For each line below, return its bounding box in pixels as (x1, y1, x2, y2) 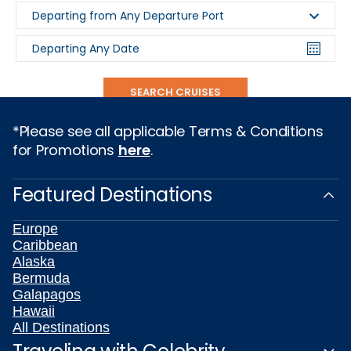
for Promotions (13, 140, 118, 161)
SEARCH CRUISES (130, 85, 221, 100)
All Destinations (13, 320, 110, 336)
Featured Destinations (13, 182, 212, 208)
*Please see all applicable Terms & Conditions (13, 121, 324, 142)
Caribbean (13, 237, 78, 254)
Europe (13, 221, 58, 237)
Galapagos (13, 287, 81, 303)
